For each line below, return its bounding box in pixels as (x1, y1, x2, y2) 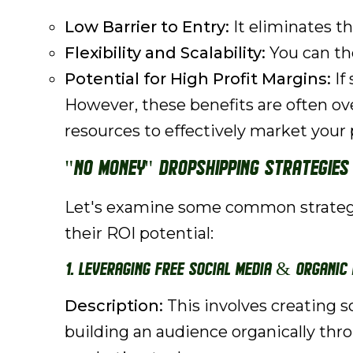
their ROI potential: (65, 224, 214, 243)
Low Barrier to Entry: (65, 17, 229, 36)
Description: (65, 296, 163, 315)
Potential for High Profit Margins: (65, 69, 331, 88)
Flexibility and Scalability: (65, 43, 266, 62)
